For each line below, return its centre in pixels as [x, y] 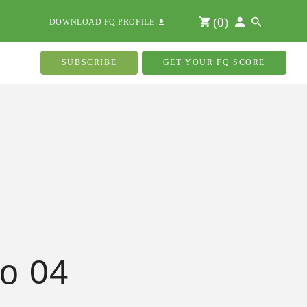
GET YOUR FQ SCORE [214, 62]
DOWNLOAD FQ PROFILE [104, 22]
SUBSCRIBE [89, 62]
